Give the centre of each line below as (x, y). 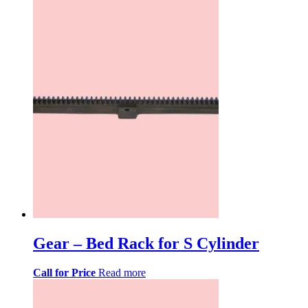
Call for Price (64, 272)
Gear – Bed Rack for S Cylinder (146, 243)
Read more (122, 272)
